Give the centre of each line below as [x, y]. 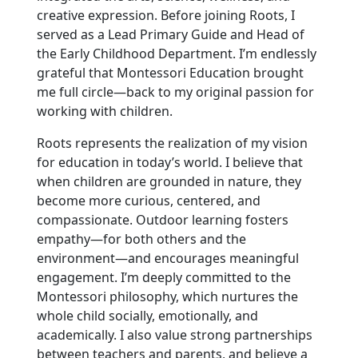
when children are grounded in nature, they [169, 181]
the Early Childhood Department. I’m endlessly [176, 53]
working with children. [104, 111]
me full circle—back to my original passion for [175, 91]
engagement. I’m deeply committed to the [163, 277]
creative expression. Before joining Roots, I [165, 15]
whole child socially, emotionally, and [147, 315]
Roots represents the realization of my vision [172, 143]
